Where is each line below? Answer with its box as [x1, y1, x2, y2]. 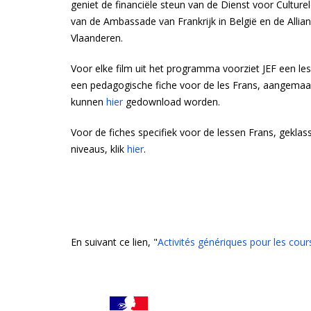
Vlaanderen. [71, 31, 123, 44]
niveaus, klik [71, 142, 127, 155]
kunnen [71, 95, 106, 108]
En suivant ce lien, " [71, 235, 158, 249]
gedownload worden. [123, 95, 220, 108]
